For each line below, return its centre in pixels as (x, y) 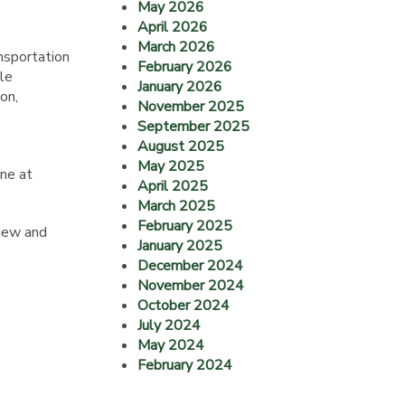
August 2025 (181, 146)
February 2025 (185, 226)
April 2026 (173, 27)
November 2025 (191, 107)
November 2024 (191, 286)
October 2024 (184, 306)
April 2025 (173, 186)
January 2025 (180, 246)
